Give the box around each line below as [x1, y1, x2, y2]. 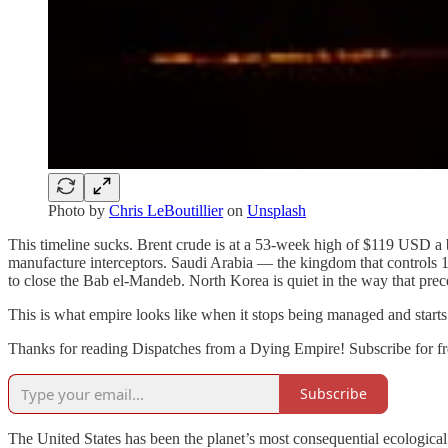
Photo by [48, 201, 109, 219]
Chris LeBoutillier [109, 201, 223, 219]
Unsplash [247, 201, 306, 219]
